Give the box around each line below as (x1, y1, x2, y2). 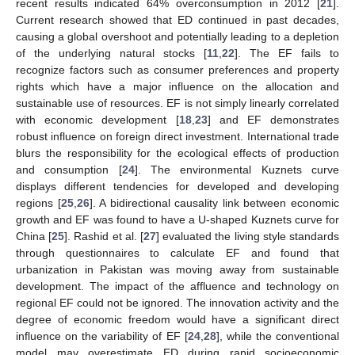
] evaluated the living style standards (156, 229, 340, 242)
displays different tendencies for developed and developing (16, 179, 339, 193)
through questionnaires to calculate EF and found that (16, 246, 339, 259)
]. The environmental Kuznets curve (134, 162, 340, 176)
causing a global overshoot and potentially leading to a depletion (16, 29, 339, 43)
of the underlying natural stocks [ (16, 46, 207, 59)
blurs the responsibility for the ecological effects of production (16, 146, 339, 159)
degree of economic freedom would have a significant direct (16, 312, 339, 326)
